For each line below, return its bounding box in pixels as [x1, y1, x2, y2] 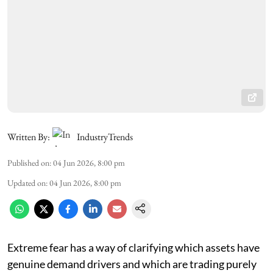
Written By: [7, 130, 50, 143]
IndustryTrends [77, 130, 133, 143]
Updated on [7, 177, 46, 188]
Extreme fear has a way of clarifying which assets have [7, 240, 260, 254]
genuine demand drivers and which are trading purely [7, 257, 257, 271]
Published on [7, 157, 49, 168]
